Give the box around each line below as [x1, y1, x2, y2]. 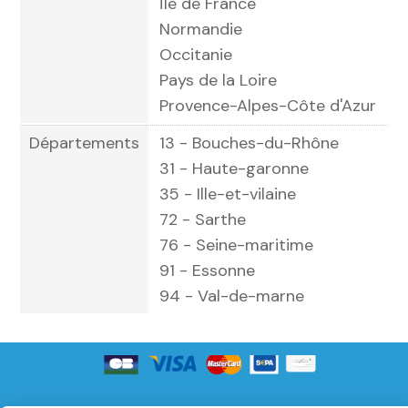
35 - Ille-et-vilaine [159, 183, 296, 205]
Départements [29, 132, 139, 154]
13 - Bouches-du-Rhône [159, 132, 339, 154]
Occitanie [159, 44, 232, 66]
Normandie [159, 18, 242, 40]
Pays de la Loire [159, 69, 277, 91]
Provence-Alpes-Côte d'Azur [159, 95, 376, 117]
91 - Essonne [159, 260, 255, 281]
